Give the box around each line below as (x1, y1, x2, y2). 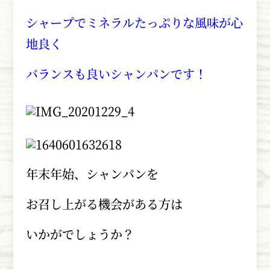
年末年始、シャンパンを (25, 165, 159, 183)
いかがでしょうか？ (25, 225, 134, 243)
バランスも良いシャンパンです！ (25, 65, 207, 83)
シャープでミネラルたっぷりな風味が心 (25, 14, 243, 32)
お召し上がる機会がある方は (25, 195, 183, 213)
